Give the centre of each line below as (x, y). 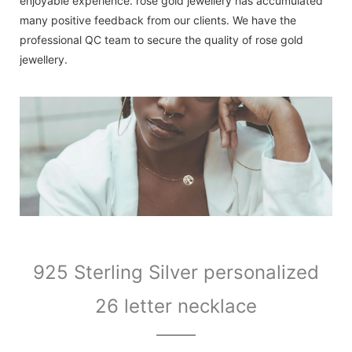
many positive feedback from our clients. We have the (158, 20)
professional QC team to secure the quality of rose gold (161, 40)
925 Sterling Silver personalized (176, 273)
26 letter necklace (176, 306)
